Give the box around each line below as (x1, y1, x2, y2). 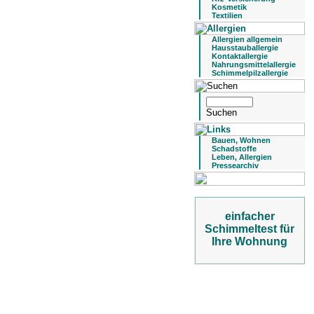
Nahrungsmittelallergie (212, 60, 296, 69)
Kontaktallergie (212, 52, 268, 60)
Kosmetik (212, 3, 247, 11)
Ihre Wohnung (212, 235, 287, 247)
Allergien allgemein (212, 35, 282, 43)
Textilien (212, 11, 243, 20)
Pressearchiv (212, 161, 259, 170)
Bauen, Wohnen (212, 136, 271, 144)
